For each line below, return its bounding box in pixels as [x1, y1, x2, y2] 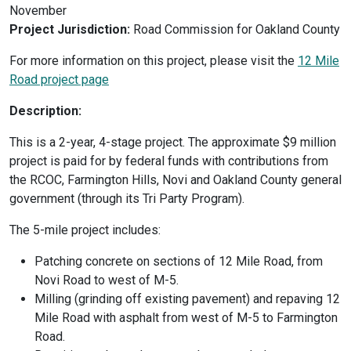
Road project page [9, 72, 109, 87]
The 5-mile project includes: [9, 223, 161, 237]
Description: [9, 103, 81, 118]
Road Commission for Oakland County [130, 22, 340, 37]
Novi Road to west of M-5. [34, 273, 179, 288]
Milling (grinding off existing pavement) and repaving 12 [34, 291, 340, 306]
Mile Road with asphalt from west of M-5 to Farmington [34, 310, 338, 325]
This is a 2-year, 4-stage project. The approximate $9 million [9, 135, 336, 150]
